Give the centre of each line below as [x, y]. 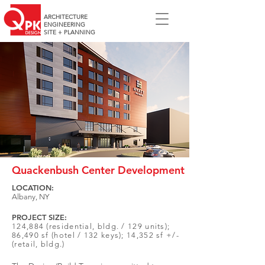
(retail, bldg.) [38, 244]
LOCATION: [33, 188]
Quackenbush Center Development [98, 170]
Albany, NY [30, 197]
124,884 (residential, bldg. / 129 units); [91, 226]
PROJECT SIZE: [39, 217]
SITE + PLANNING [70, 32]
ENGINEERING [64, 25]
